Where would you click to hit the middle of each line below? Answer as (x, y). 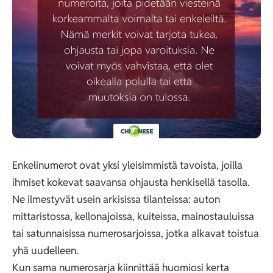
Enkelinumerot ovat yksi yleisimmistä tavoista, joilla (127, 165)
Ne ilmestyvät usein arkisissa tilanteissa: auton (116, 199)
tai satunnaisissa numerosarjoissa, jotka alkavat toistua (136, 233)
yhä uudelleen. (45, 250)
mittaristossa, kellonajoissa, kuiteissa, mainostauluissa (133, 216)
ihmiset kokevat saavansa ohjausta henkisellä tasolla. (131, 182)
